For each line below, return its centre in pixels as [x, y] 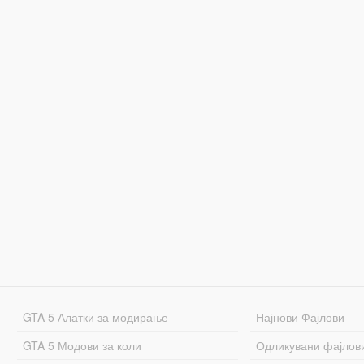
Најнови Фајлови [301, 316]
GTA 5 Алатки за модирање [95, 316]
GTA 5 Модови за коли [82, 345]
